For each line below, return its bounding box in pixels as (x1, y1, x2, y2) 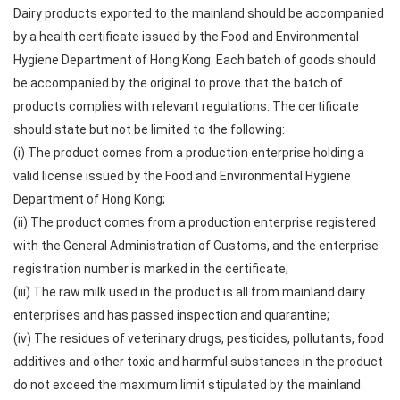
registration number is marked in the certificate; (13, 262, 288, 276)
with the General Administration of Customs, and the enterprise (13, 238, 379, 253)
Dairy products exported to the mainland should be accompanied (13, 6, 384, 21)
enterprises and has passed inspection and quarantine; (13, 308, 329, 322)
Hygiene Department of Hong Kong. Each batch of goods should (13, 53, 376, 67)
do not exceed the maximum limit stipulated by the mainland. (13, 378, 363, 392)
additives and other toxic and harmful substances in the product (13, 354, 383, 369)
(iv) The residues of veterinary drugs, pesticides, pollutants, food (13, 331, 384, 346)
